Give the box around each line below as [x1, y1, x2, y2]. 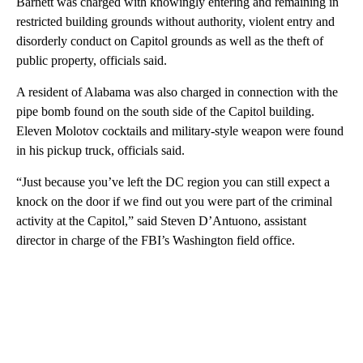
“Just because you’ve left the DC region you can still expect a [16, 174, 330, 189]
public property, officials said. [16, 53, 167, 67]
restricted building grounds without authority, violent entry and [16, 14, 335, 28]
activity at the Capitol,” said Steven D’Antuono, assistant [16, 213, 306, 228]
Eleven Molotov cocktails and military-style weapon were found [16, 123, 344, 138]
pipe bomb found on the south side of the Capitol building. [16, 104, 314, 118]
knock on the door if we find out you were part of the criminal [16, 194, 332, 208]
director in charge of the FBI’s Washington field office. [16, 233, 295, 247]
